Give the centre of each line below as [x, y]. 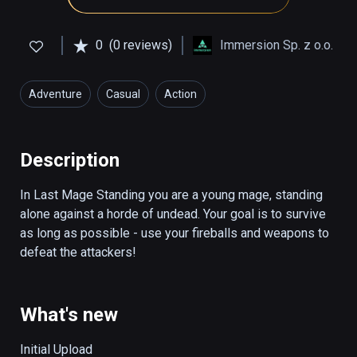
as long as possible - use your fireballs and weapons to [175, 233]
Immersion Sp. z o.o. [277, 45]
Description [70, 161]
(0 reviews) [141, 45]
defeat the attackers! [78, 253]
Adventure [55, 94]
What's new [69, 315]
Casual [123, 94]
